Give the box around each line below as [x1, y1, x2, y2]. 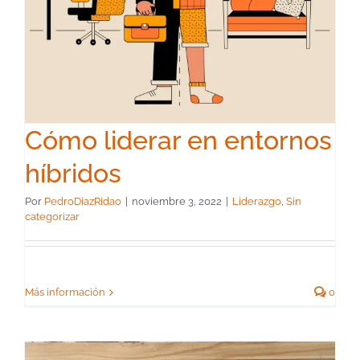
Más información [25, 286, 105, 299]
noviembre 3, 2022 [132, 195, 222, 208]
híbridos [25, 158, 121, 189]
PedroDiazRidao [44, 195, 121, 208]
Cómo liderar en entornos [25, 125, 332, 156]
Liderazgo [232, 195, 281, 208]
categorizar [25, 211, 80, 223]
